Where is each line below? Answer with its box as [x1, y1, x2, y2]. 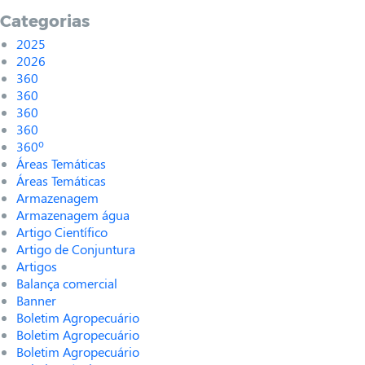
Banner [16, 292, 56, 310]
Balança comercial [16, 275, 117, 292]
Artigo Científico [16, 223, 108, 241]
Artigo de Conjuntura [16, 240, 135, 258]
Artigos [16, 257, 57, 275]
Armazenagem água [16, 206, 130, 224]
